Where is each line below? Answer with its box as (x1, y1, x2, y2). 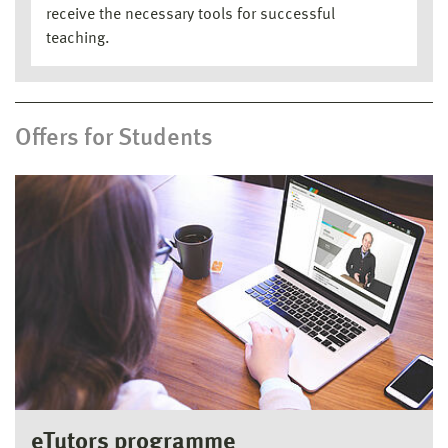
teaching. (46, 30, 110, 47)
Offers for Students (15, 126, 213, 151)
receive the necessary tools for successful (46, 6, 335, 23)
